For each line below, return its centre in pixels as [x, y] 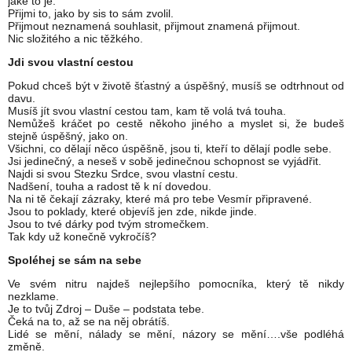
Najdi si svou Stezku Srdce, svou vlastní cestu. [123, 174]
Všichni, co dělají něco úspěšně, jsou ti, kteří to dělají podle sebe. [170, 149]
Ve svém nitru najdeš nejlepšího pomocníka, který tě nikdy [176, 284]
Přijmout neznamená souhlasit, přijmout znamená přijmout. [154, 26]
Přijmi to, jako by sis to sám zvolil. [91, 14]
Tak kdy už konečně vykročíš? [82, 237]
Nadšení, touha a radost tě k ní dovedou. [110, 187]
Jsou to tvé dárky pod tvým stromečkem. [108, 224]
